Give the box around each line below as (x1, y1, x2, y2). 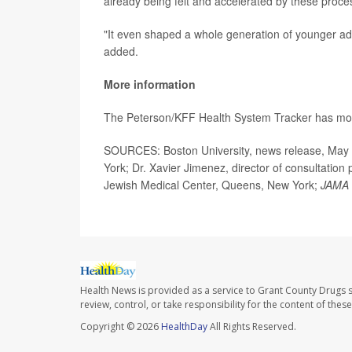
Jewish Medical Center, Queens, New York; (104, 177, 321, 192)
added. (104, 43, 138, 59)
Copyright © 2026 (80, 320, 161, 334)
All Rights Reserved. (207, 320, 296, 334)
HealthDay (161, 320, 207, 334)
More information (104, 76, 196, 92)
